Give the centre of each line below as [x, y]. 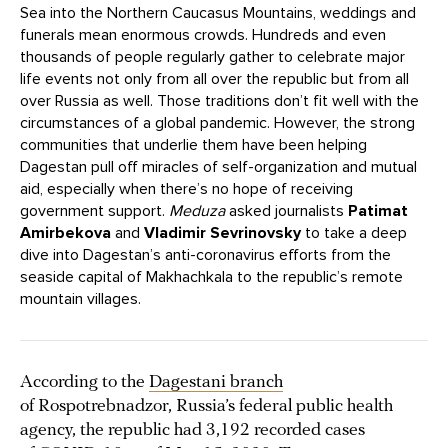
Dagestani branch [216, 383]
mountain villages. [80, 299]
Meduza [199, 211]
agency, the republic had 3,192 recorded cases [192, 431]
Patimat [378, 211]
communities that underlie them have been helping [193, 145]
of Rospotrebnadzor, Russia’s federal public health [206, 407]
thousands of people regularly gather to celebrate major [212, 57]
